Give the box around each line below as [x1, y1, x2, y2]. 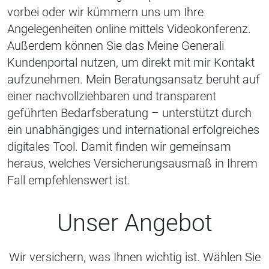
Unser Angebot [56, 208, 213, 237]
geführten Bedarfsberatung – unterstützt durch [7, 105, 252, 120]
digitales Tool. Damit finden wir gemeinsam [7, 139, 231, 154]
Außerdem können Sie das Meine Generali [7, 38, 224, 53]
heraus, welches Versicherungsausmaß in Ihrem [7, 156, 258, 171]
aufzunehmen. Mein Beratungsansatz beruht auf [7, 71, 260, 86]
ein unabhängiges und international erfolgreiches [7, 122, 259, 137]
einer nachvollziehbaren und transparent [7, 88, 216, 103]
